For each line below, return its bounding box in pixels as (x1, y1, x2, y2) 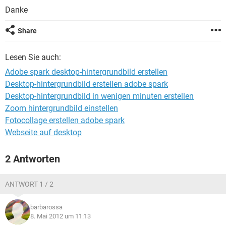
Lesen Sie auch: (5, 52, 61, 62)
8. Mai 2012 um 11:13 (30, 212, 91, 220)
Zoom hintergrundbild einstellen (5, 103, 118, 113)
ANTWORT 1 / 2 (5, 180, 53, 188)
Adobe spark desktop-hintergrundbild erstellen (5, 67, 167, 77)
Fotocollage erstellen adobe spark (5, 116, 125, 125)
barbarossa (30, 203, 63, 211)
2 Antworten (5, 153, 60, 165)
